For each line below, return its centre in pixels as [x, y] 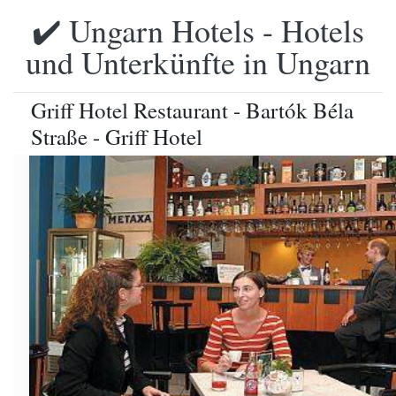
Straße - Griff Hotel [117, 137]
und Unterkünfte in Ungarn [198, 62]
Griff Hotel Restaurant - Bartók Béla [192, 110]
